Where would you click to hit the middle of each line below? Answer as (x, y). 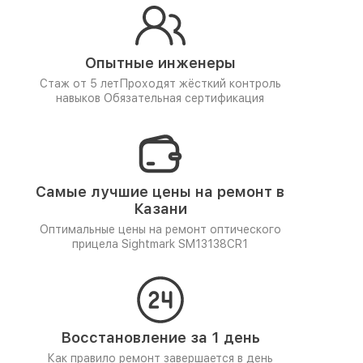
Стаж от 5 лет (79, 83)
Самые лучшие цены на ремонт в (160, 192)
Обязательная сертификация (184, 98)
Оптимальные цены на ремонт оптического (160, 229)
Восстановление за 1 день (160, 337)
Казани (160, 209)
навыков (80, 98)
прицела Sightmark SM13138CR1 (160, 244)
